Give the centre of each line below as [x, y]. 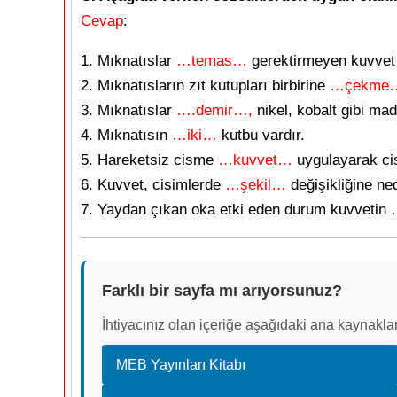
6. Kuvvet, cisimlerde [153, 185]
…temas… [212, 61]
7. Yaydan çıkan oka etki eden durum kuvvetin [236, 210]
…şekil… [256, 185]
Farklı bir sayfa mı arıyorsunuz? [222, 291]
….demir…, [214, 110]
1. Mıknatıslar [128, 61]
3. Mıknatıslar [128, 110]
